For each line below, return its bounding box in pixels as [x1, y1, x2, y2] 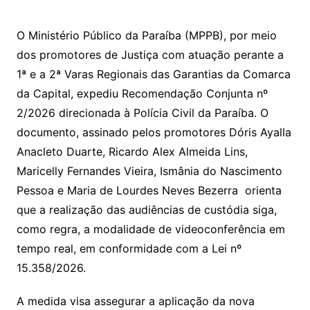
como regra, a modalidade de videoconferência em [16, 222, 285, 237]
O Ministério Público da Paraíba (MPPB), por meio [16, 28, 277, 43]
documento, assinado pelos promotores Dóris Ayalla [16, 125, 291, 140]
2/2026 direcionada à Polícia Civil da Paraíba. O [16, 106, 268, 120]
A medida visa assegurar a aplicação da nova [16, 294, 255, 309]
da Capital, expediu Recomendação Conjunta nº [16, 86, 268, 101]
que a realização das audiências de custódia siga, [16, 203, 277, 217]
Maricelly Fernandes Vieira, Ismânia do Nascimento [16, 164, 282, 179]
